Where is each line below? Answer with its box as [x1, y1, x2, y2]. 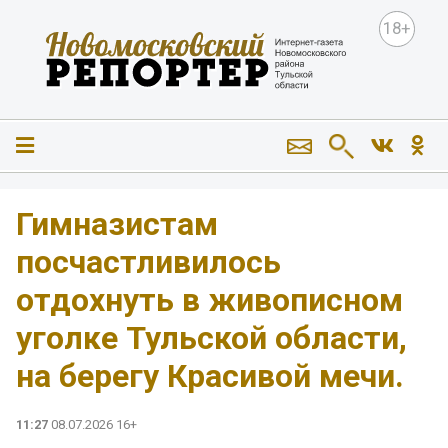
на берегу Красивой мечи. [16, 357, 404, 396]
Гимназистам [16, 205, 218, 244]
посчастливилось [16, 243, 281, 282]
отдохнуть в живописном [16, 281, 403, 320]
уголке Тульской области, [16, 319, 407, 358]
